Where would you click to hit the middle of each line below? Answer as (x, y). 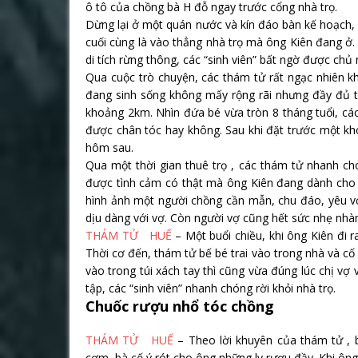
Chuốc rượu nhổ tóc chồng (180, 306)
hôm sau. (109, 147)
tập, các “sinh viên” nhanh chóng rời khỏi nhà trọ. (211, 288)
